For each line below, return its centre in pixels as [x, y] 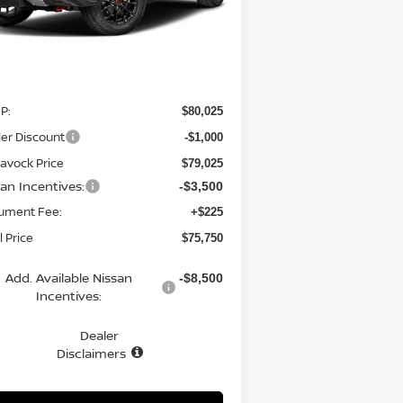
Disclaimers [91, 354]
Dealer [100, 336]
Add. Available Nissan [68, 278]
